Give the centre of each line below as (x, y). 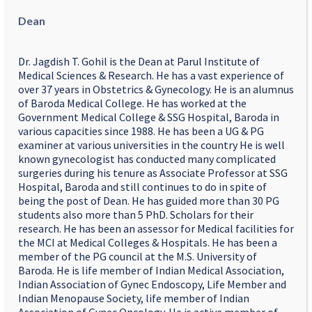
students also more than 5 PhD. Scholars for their (136, 215)
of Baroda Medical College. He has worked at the (132, 103)
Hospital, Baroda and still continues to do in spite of (142, 187)
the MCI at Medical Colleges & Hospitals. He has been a (148, 243)
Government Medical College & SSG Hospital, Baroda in (149, 117)
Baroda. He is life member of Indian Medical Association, (151, 271)
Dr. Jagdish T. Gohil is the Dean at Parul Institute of (139, 62)
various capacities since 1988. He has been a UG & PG (141, 131)
